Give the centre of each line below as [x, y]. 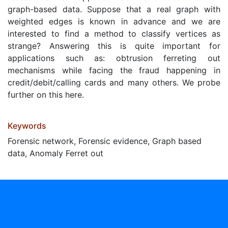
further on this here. [46, 95]
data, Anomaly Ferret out [55, 153]
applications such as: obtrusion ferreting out [114, 58]
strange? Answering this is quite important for [114, 46]
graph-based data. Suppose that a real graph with [114, 9]
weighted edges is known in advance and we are [114, 21]
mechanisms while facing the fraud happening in [114, 70]
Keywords [27, 126]
